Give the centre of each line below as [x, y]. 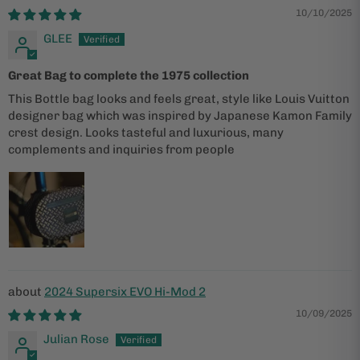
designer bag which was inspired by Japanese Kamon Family [180, 115]
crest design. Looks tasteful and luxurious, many [146, 132]
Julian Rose [76, 339]
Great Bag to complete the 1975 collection [129, 75]
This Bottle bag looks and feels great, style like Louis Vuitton [179, 98]
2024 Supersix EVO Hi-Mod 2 [125, 291]
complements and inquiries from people [121, 149]
